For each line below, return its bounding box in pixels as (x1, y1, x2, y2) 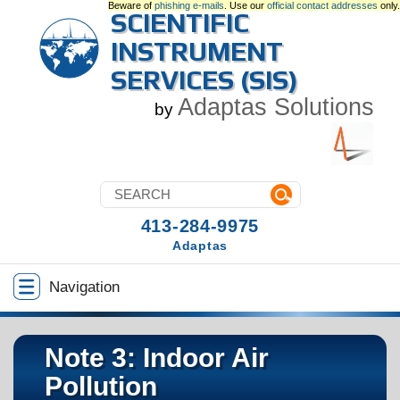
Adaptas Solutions (178, 94, 374, 121)
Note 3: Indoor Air (45, 343, 269, 372)
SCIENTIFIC (111, 7, 249, 38)
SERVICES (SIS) (111, 64, 298, 96)
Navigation (49, 279, 120, 296)
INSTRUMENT (111, 36, 283, 67)
